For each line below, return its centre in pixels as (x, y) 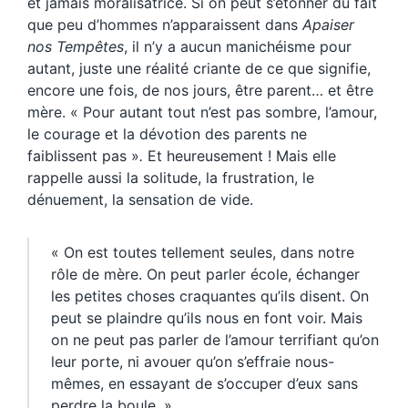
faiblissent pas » (83, 155)
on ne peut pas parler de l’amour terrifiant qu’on (215, 339)
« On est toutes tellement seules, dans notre (203, 252)
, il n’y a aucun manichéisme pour (238, 46)
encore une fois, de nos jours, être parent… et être (200, 90)
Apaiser (328, 24)
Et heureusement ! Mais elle (242, 155)
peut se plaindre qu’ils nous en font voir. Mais (207, 317)
